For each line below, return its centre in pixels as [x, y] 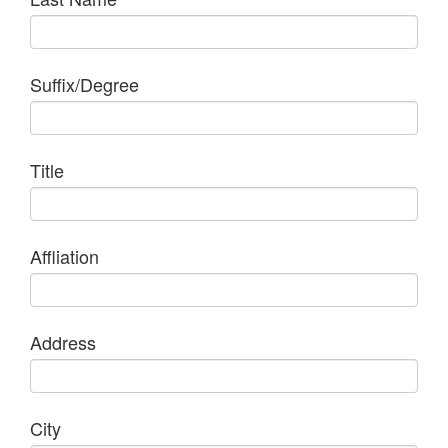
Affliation [64, 255]
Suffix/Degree [84, 83]
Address [63, 341]
